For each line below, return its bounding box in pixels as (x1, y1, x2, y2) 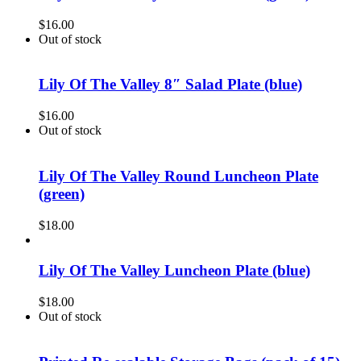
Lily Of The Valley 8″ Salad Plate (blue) (39, 76, 302, 93)
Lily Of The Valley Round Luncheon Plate (39, 167, 318, 185)
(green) (39, 185, 85, 202)
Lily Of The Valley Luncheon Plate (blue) (39, 262, 310, 280)
